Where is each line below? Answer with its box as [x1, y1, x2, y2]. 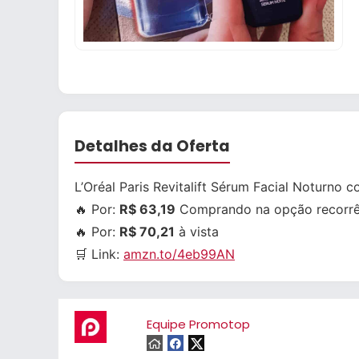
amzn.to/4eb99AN [123, 246, 235, 262]
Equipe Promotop [147, 316, 250, 333]
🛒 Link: [75, 246, 123, 262]
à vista [175, 224, 219, 240]
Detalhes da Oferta [75, 135, 230, 157]
